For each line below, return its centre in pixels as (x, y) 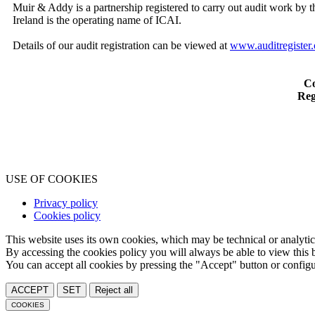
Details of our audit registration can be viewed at (121, 45)
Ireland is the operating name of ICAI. (97, 20)
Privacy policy (66, 202)
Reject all (114, 290)
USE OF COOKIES (52, 179)
